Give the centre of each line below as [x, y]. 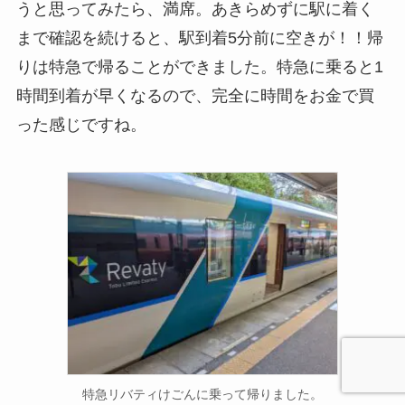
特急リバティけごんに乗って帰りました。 [202, 394]
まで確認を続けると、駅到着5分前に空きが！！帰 [199, 38]
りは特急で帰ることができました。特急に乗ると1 [199, 66]
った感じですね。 [81, 124]
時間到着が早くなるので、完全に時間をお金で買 [195, 95]
